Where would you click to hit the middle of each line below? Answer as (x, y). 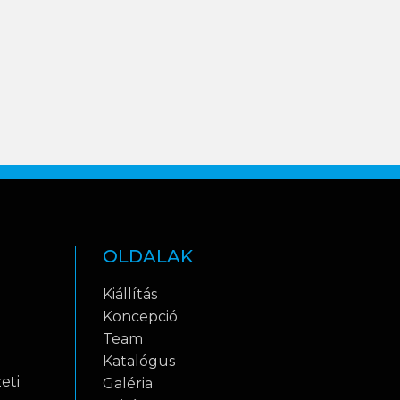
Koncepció (140, 317)
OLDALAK (147, 256)
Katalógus (138, 361)
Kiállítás (129, 294)
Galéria (127, 383)
